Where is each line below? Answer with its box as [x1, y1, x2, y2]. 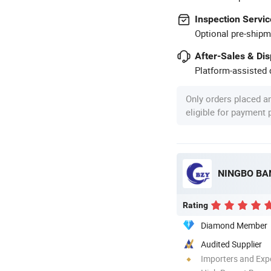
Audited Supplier [201, 238, 262, 250]
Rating [183, 200, 208, 210]
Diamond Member [201, 219, 267, 231]
